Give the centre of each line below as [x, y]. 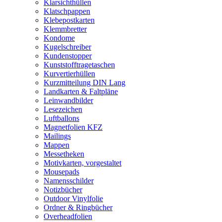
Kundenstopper [68, 56]
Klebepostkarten [69, 20]
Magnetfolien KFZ [73, 127]
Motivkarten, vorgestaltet [83, 163]
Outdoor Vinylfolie [73, 198]
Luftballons [61, 118]
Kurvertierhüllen [69, 74]
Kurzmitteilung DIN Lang [84, 83]
